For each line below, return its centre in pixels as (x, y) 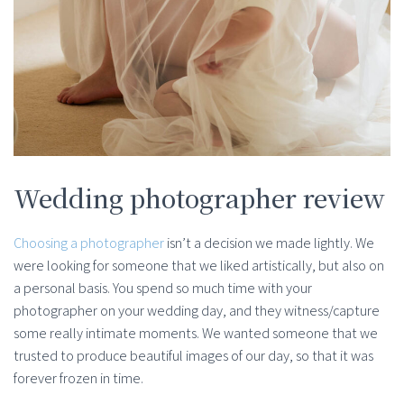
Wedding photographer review (199, 197)
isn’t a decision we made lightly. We (269, 243)
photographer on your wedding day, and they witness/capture (197, 310)
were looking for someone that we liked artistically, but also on (199, 265)
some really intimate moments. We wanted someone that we (196, 333)
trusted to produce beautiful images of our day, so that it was (193, 355)
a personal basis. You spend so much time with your (163, 288)
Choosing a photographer (89, 243)
